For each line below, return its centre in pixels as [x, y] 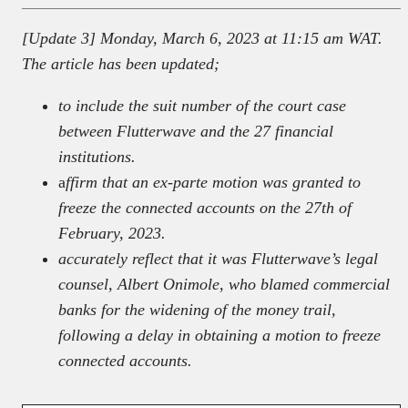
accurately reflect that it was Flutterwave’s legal [218, 259]
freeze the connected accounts [157, 208]
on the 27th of [306, 208]
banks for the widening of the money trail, [197, 310]
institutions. [97, 157]
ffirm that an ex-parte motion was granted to [213, 183]
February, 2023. [112, 234]
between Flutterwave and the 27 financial [196, 132]
